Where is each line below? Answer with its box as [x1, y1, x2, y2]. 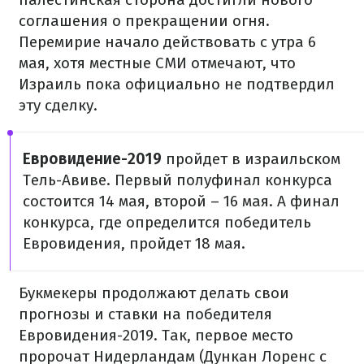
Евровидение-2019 [23, 149, 162, 168]
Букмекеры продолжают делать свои [19, 284, 289, 302]
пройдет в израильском [162, 149, 340, 168]
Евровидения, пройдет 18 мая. [23, 234, 245, 253]
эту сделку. [19, 96, 97, 115]
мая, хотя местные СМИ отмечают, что [19, 54, 296, 72]
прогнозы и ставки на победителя [19, 305, 272, 323]
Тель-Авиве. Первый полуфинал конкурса [23, 171, 332, 189]
